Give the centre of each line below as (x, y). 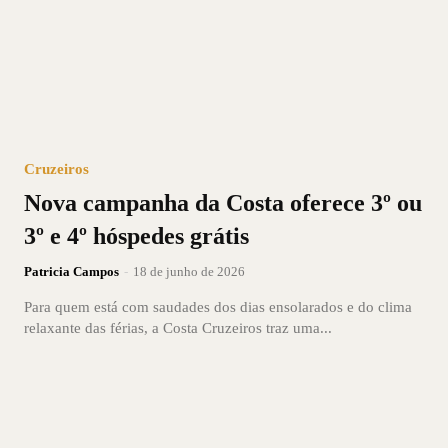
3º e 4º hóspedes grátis (136, 235)
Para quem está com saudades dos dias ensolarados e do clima (218, 306)
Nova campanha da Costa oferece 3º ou (223, 202)
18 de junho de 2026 (189, 271)
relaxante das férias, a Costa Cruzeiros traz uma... (178, 327)
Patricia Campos (71, 271)
